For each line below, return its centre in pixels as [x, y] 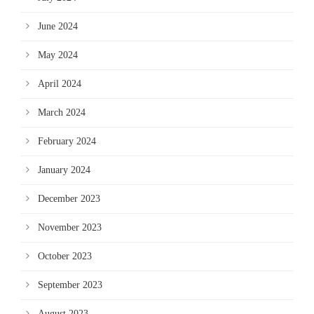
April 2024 [60, 84]
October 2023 [65, 256]
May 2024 [58, 55]
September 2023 [70, 285]
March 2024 [62, 112]
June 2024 [58, 26]
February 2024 [67, 141]
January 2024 [64, 170]
